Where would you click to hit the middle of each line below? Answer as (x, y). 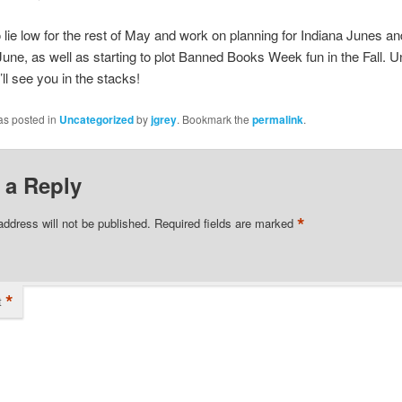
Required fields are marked (225, 223)
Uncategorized (96, 119)
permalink (277, 119)
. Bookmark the (214, 118)
